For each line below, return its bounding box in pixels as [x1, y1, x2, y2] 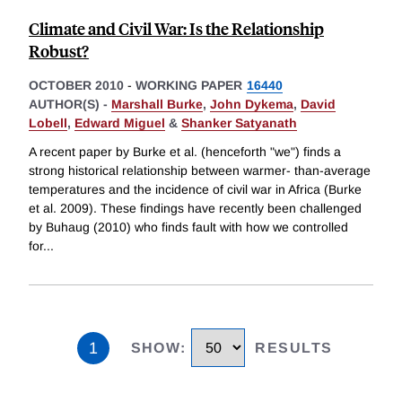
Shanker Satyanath [181, 116, 297, 131]
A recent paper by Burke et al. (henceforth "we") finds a [29, 144, 341, 159]
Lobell [29, 116, 67, 131]
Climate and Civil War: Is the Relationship [29, 17, 324, 40]
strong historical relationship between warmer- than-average [29, 162, 371, 178]
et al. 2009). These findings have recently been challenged [29, 200, 362, 215]
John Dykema [210, 97, 293, 112]
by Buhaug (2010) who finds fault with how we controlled [29, 219, 348, 234]
